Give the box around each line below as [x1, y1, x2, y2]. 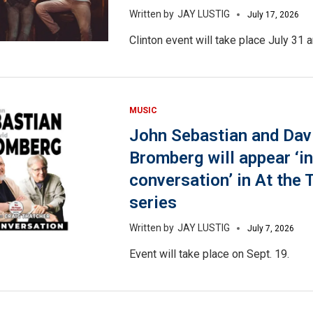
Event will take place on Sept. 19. [129, 247, 289, 261]
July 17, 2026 [247, 10, 299, 20]
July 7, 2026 [247, 224, 294, 234]
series [129, 193, 177, 213]
